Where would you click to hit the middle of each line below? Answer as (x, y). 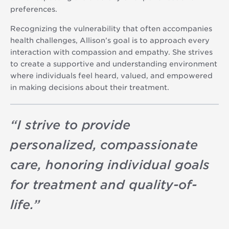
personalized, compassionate (104, 145)
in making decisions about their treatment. (90, 87)
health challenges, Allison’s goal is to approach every (110, 40)
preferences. (34, 9)
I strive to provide (74, 125)
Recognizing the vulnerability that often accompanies (111, 28)
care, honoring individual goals (110, 165)
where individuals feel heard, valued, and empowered (111, 75)
